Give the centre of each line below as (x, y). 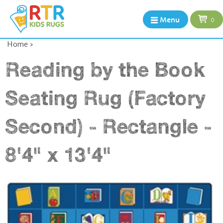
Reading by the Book (105, 69)
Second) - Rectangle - (108, 126)
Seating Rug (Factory (105, 98)
